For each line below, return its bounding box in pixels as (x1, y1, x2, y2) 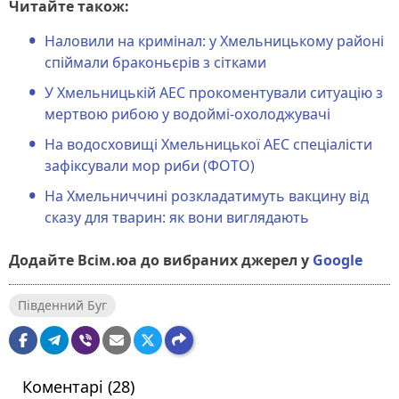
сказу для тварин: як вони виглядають (45, 207, 309, 227)
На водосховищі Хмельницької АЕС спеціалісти (45, 134, 372, 154)
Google (313, 249, 362, 270)
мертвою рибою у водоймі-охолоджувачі (45, 103, 330, 124)
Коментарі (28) (22, 375, 134, 397)
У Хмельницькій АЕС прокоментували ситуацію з (45, 82, 383, 102)
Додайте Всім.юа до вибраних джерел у (9, 249, 309, 270)
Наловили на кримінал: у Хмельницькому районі (45, 30, 384, 51)
